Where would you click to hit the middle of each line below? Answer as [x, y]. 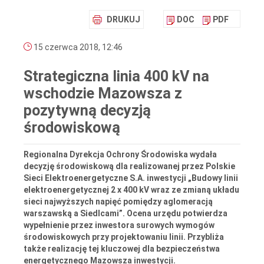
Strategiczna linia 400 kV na [116, 77]
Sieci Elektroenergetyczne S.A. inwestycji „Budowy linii [131, 178]
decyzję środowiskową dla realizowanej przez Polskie [129, 166]
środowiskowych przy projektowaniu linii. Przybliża [124, 237]
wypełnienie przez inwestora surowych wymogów [119, 225]
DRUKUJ [123, 20]
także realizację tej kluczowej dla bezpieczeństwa [122, 248]
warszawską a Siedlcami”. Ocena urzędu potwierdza [126, 213]
